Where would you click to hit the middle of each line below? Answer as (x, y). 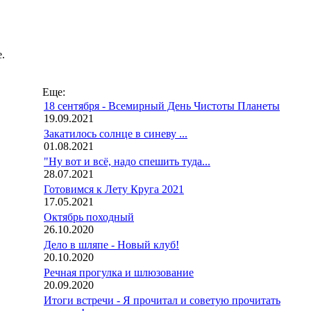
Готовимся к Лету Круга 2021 (114, 189)
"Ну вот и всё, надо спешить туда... (127, 161)
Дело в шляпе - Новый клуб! (111, 245)
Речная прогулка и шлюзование (119, 272)
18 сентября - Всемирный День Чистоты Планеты (162, 106)
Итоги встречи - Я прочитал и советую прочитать (162, 300)
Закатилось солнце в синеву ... (116, 134)
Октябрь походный (89, 217)
